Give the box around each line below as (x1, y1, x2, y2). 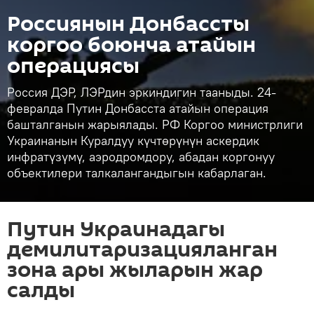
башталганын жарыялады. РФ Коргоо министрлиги (7, 116, 303, 132)
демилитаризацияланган (7, 235, 278, 265)
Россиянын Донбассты (7, 9, 250, 39)
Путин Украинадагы (7, 214, 225, 245)
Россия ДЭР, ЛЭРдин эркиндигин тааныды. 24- (7, 84, 276, 100)
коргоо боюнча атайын (7, 30, 256, 60)
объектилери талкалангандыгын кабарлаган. (7, 165, 266, 181)
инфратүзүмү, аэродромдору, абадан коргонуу (7, 149, 275, 165)
